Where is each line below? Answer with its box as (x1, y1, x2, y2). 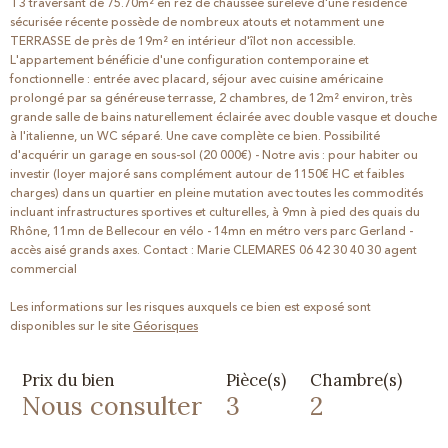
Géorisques (133, 316, 198, 336)
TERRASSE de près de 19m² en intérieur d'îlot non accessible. (10, 31, 356, 51)
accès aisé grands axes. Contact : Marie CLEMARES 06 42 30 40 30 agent (10, 240, 417, 260)
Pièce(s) (226, 368, 286, 391)
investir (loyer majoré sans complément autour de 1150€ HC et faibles (10, 164, 404, 184)
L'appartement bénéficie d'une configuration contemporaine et (10, 50, 369, 70)
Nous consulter (22, 389, 202, 422)
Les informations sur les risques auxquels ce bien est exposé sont (10, 297, 371, 317)
